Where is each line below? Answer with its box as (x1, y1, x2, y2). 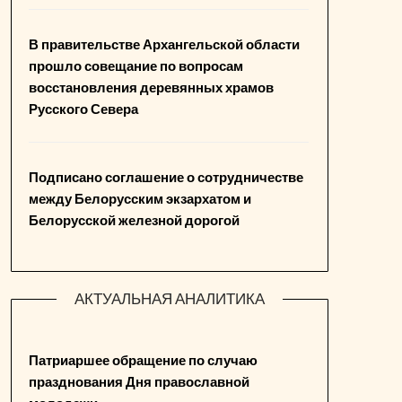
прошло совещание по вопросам (29, 57, 244, 74)
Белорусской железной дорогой (29, 212, 240, 229)
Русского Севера (29, 100, 139, 118)
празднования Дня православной (29, 373, 250, 390)
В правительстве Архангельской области (29, 36, 301, 53)
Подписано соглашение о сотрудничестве (29, 169, 304, 186)
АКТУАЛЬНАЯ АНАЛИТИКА (74, 289, 265, 309)
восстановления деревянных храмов (29, 79, 275, 96)
